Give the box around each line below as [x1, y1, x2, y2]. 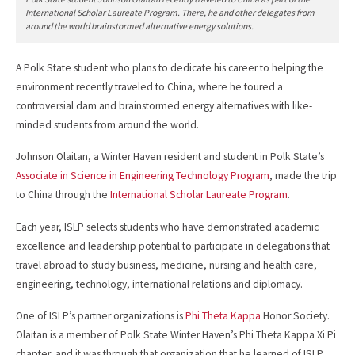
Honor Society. [263, 309, 330, 323]
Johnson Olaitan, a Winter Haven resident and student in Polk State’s [16, 150, 324, 164]
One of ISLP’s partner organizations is [16, 309, 185, 323]
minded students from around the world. [16, 118, 199, 132]
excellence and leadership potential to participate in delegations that [16, 239, 330, 253]
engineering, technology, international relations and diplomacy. [16, 277, 303, 291]
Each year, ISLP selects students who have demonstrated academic [16, 219, 319, 234]
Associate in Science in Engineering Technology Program [16, 169, 269, 183]
